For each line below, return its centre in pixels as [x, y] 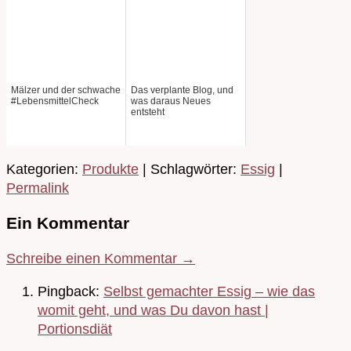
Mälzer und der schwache [66, 90]
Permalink [38, 188]
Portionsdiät [75, 329]
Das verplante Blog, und [182, 90]
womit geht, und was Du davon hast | [153, 310]
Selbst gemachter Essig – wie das [209, 291]
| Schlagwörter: [190, 169]
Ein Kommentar [68, 223]
